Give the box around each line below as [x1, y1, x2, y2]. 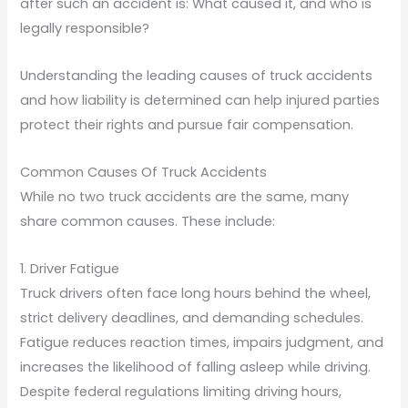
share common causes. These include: [20, 211, 276, 230]
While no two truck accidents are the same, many [20, 187, 350, 206]
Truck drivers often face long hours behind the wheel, [20, 283, 372, 302]
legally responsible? [20, 18, 150, 37]
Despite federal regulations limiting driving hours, [20, 382, 342, 401]
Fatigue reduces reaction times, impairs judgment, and [20, 332, 384, 352]
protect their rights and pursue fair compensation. [20, 115, 354, 134]
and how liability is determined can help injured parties [20, 90, 381, 109]
